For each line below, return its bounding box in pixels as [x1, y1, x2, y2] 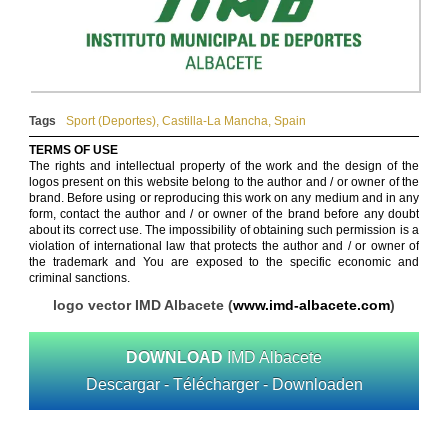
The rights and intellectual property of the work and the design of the [29, 159, 419, 174]
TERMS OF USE [29, 143, 118, 158]
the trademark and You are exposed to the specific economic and [29, 255, 419, 270]
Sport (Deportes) [66, 114, 156, 129]
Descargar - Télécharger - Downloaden [85, 376, 363, 394]
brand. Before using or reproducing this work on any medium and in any [29, 191, 419, 206]
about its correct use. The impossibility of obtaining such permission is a [29, 223, 419, 238]
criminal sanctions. [29, 271, 130, 286]
